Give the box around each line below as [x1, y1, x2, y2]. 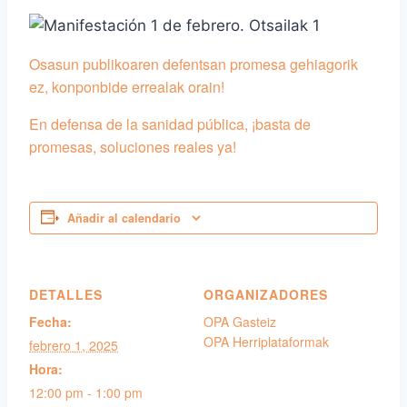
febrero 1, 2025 [29, 336, 118, 354]
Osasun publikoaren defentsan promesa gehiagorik [29, 54, 358, 74]
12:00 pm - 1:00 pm [29, 383, 143, 402]
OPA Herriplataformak [203, 333, 329, 351]
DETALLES [29, 285, 103, 303]
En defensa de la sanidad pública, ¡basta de [29, 114, 311, 134]
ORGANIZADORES [203, 285, 328, 303]
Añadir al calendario [67, 210, 181, 226]
